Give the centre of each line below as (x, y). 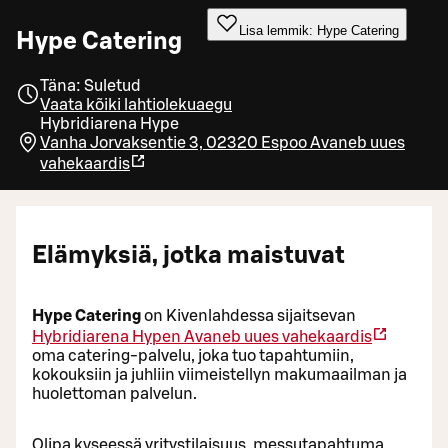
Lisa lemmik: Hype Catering (319, 31)
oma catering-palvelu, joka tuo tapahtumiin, (193, 355)
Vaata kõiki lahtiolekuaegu (136, 105)
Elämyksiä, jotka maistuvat (188, 256)
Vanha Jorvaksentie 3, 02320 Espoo (173, 143)
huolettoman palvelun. (114, 393)
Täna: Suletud (90, 86)
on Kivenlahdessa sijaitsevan (248, 315)
